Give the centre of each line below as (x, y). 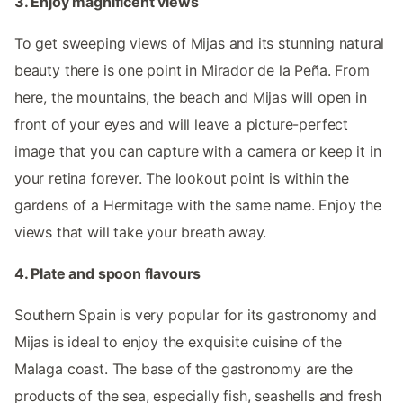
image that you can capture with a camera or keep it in (198, 151)
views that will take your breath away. (141, 232)
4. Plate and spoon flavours (108, 273)
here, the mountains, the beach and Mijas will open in (191, 97)
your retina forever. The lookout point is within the (182, 178)
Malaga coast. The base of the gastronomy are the (184, 368)
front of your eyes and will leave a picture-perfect (182, 124)
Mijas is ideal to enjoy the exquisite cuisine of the (178, 341)
